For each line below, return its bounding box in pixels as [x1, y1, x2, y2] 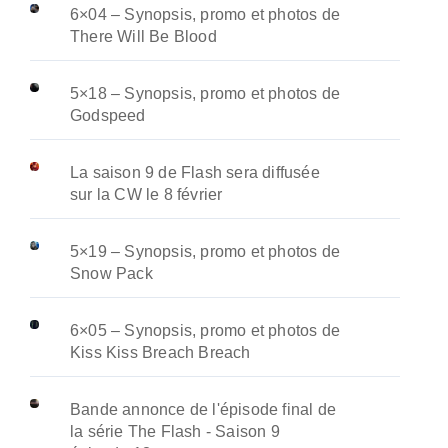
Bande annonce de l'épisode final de [70, 401, 336, 418]
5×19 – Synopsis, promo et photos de [70, 243, 340, 260]
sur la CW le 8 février [70, 186, 223, 203]
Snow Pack [70, 265, 153, 282]
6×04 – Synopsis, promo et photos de [70, 6, 340, 23]
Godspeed [70, 107, 146, 124]
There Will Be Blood [70, 28, 217, 45]
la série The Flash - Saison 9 [70, 423, 280, 440]
